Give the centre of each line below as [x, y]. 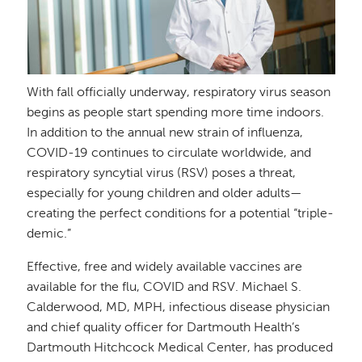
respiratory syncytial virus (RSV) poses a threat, [162, 173]
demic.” [49, 234]
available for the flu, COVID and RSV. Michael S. [164, 287]
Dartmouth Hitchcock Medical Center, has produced [180, 348]
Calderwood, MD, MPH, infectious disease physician [179, 307]
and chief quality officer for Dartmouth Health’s [164, 328]
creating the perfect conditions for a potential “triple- [181, 214]
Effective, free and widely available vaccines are [165, 267]
